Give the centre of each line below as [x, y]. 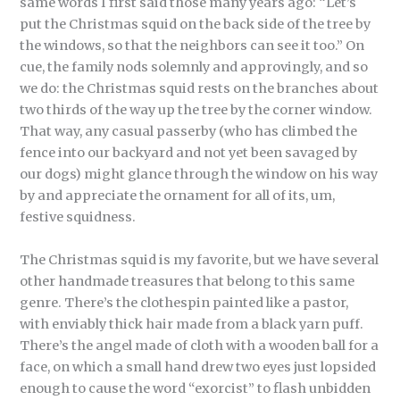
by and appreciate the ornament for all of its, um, [178, 196]
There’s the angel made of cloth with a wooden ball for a [200, 345]
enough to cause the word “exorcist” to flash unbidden [196, 388]
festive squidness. [78, 217]
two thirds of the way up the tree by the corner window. [196, 110]
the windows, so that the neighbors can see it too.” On [192, 46]
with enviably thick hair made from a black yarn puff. [192, 324]
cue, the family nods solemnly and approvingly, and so [194, 67]
